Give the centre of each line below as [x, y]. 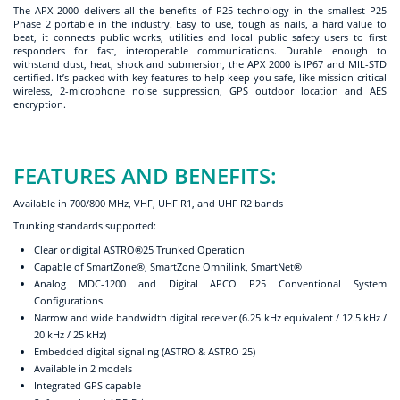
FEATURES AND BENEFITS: [145, 175]
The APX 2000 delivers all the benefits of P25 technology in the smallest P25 [200, 10]
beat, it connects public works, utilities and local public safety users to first [200, 37]
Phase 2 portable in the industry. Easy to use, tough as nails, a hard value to [200, 23]
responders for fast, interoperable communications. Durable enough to [200, 50]
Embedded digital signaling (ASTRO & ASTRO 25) [145, 351]
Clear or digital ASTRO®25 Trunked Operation [139, 249]
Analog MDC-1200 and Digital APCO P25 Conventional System [210, 283]
